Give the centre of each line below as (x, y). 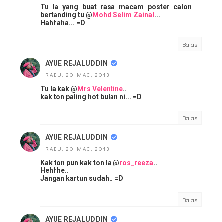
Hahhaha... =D (63, 23)
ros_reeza (136, 163)
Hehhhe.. (55, 171)
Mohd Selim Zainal (123, 15)
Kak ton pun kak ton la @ (80, 163)
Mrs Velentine (100, 89)
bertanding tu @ (66, 15)
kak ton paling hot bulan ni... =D (91, 97)
